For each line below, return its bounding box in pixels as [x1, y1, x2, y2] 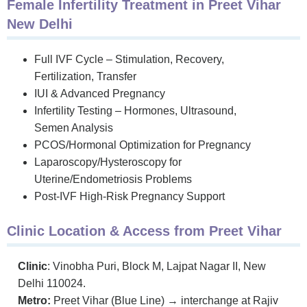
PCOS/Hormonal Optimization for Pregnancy [34, 138, 251, 151]
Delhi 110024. [18, 277, 86, 289]
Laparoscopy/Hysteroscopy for [34, 156, 182, 168]
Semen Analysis [34, 121, 113, 134]
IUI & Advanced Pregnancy [34, 87, 165, 99]
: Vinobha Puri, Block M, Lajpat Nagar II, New [47, 260, 266, 272]
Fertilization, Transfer [34, 70, 136, 82]
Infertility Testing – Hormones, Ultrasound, [34, 104, 236, 116]
